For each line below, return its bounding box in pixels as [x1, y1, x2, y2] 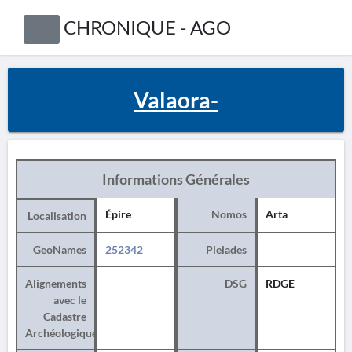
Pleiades [206, 243, 247, 256]
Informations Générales [102, 170, 250, 188]
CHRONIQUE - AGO [63, 16, 231, 38]
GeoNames [33, 243, 86, 256]
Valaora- [134, 86, 218, 113]
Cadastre [43, 310, 86, 323]
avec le [53, 293, 86, 306]
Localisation [27, 209, 86, 222]
